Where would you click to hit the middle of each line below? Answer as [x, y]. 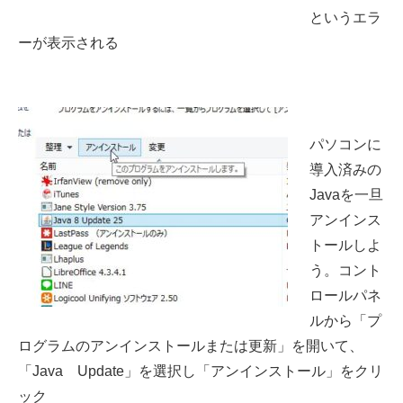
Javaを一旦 [346, 194]
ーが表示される [68, 43]
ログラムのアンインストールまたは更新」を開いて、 [191, 345]
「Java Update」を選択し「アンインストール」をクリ [201, 371]
